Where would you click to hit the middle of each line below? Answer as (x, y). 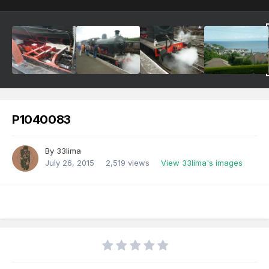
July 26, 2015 (70, 163)
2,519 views (128, 163)
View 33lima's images (202, 163)
